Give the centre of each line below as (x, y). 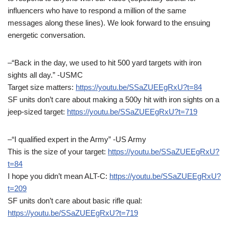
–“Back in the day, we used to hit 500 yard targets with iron (105, 63)
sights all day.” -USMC (45, 75)
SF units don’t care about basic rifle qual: (75, 201)
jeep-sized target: (37, 112)
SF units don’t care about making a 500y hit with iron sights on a (113, 100)
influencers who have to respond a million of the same (97, 11)
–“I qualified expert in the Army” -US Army (77, 140)
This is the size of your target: (58, 152)
